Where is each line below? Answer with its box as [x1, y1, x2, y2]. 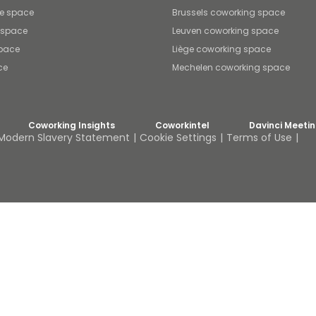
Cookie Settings [140, 130, 217, 145]
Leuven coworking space [172, 25, 279, 37]
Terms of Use [226, 130, 292, 145]
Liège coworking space [172, 43, 271, 55]
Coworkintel [154, 119, 209, 131]
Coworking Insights [28, 119, 116, 131]
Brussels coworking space [172, 6, 285, 18]
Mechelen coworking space [172, 61, 290, 73]
